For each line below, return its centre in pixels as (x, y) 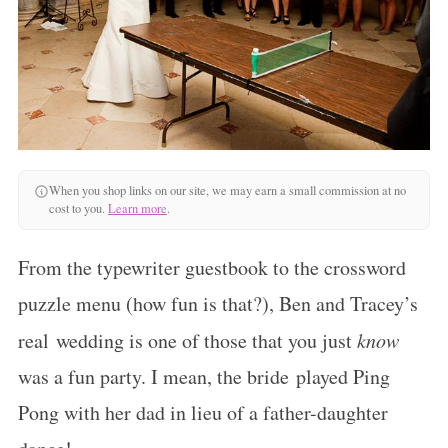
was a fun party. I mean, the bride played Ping (203, 376)
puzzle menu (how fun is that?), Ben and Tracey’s (217, 303)
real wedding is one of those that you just (187, 340)
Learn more (137, 208)
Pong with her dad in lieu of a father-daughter (202, 412)
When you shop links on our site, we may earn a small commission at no (227, 190)
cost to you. (78, 208)
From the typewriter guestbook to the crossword (211, 267)
